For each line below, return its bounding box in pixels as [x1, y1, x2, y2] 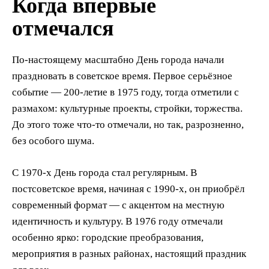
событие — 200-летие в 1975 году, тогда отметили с [12, 86, 239, 98]
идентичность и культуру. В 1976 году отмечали [12, 216, 223, 228]
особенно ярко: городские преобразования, [12, 232, 204, 244]
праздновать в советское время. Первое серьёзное [12, 70, 232, 82]
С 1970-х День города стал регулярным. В [12, 167, 197, 179]
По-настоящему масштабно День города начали [12, 54, 224, 66]
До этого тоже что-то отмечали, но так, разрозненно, [12, 119, 244, 131]
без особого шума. [12, 135, 94, 147]
